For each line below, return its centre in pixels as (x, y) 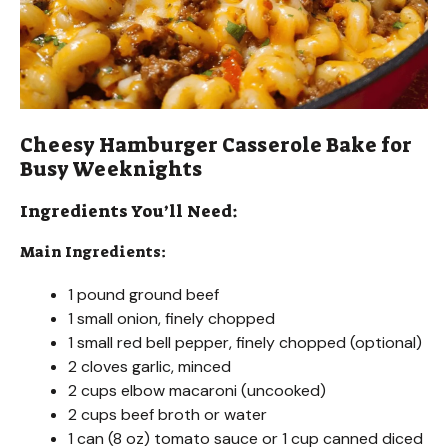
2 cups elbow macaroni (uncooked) (197, 391)
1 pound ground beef (143, 295)
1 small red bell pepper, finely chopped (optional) (245, 343)
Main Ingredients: (93, 252)
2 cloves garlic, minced (149, 367)
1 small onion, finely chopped (171, 319)
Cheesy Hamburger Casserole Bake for (216, 145)
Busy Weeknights (111, 169)
